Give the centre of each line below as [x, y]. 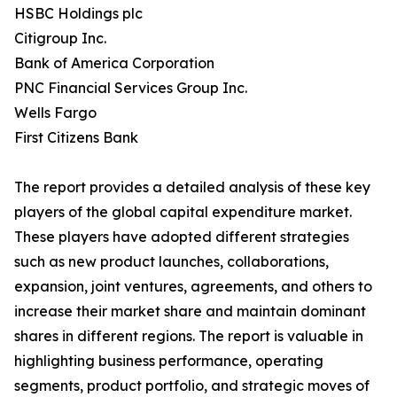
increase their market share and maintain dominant [190, 311]
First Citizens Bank [76, 138]
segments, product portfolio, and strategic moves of [192, 386]
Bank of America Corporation [114, 63]
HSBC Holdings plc [78, 14]
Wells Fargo [55, 113]
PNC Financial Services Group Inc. [131, 88]
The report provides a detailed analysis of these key [192, 187]
